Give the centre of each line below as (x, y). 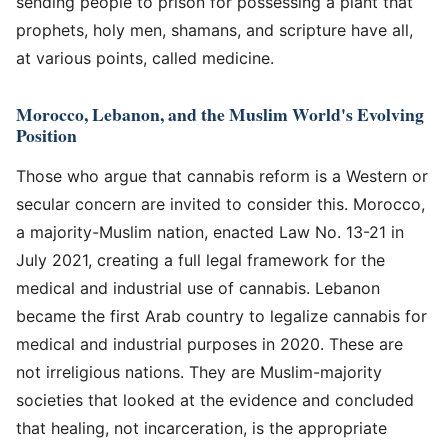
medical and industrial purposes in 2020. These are (209, 343)
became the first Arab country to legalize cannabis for (221, 315)
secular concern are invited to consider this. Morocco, (220, 203)
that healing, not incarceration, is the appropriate (201, 427)
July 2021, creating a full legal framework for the (200, 259)
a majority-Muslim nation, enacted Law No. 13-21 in (210, 231)
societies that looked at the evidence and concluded (215, 399)
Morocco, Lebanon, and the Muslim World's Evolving (220, 113)
